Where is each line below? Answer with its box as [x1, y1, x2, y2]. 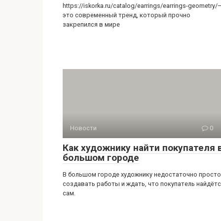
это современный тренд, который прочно [63, 11, 190, 19]
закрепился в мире [63, 21, 120, 28]
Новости [70, 124, 97, 132]
